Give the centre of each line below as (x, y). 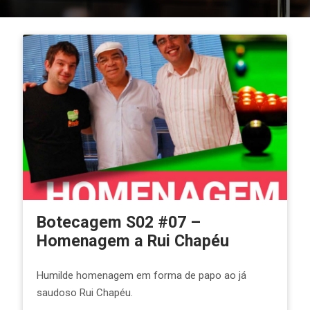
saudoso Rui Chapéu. (84, 292)
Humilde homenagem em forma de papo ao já (141, 275)
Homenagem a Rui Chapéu (133, 240)
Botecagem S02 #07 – (118, 222)
